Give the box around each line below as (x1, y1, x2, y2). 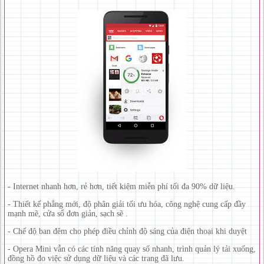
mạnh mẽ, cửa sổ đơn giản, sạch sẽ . (8, 209, 128, 218)
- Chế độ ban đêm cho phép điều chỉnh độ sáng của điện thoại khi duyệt (8, 226, 247, 236)
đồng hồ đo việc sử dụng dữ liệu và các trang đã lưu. (8, 253, 184, 263)
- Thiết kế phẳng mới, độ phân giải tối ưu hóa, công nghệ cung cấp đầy (8, 199, 246, 209)
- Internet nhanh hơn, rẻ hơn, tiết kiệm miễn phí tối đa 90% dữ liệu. (8, 181, 235, 191)
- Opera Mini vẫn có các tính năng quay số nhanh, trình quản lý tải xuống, (8, 244, 256, 253)
